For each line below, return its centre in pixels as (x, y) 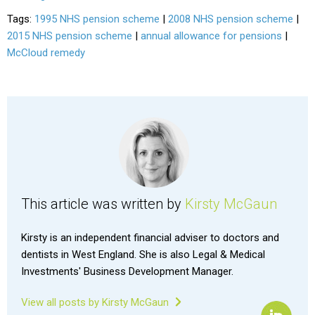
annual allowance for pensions (211, 36)
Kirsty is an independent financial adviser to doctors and (150, 237)
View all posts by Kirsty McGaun (96, 302)
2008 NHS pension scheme (231, 19)
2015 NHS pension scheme (70, 36)
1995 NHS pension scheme (97, 19)
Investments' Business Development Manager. (127, 271)
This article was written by (103, 204)
